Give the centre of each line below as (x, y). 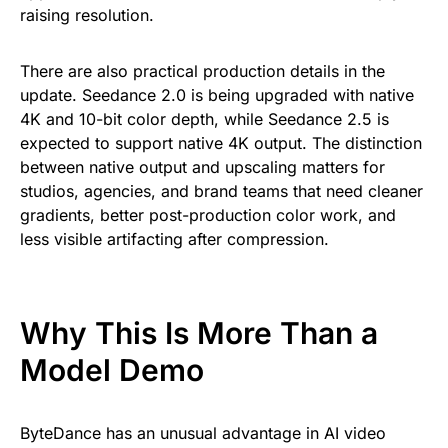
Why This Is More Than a (199, 333)
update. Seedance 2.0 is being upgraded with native (217, 95)
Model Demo (112, 370)
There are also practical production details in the (202, 71)
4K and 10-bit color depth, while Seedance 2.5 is (204, 119)
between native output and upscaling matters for (202, 167)
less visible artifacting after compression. (174, 239)
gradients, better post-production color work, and (208, 215)
